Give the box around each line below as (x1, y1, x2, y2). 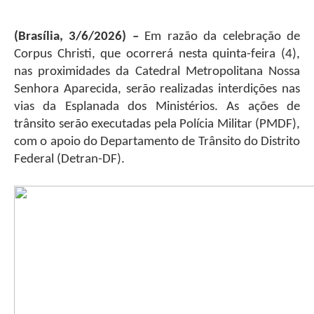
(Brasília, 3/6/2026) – (14, 29, 139, 43)
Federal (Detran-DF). (14, 152, 125, 166)
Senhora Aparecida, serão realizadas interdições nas (14, 82, 300, 96)
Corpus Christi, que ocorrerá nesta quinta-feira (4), (14, 47, 300, 61)
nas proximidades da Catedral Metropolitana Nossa (14, 64, 300, 78)
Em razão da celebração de (138, 29, 301, 43)
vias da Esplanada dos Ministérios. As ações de (14, 100, 300, 114)
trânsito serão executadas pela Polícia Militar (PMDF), (14, 117, 300, 131)
